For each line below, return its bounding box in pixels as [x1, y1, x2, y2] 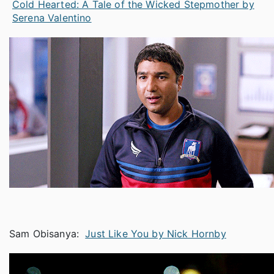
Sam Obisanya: [9, 227, 83, 240]
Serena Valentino [12, 11, 92, 24]
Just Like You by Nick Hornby [85, 227, 226, 240]
